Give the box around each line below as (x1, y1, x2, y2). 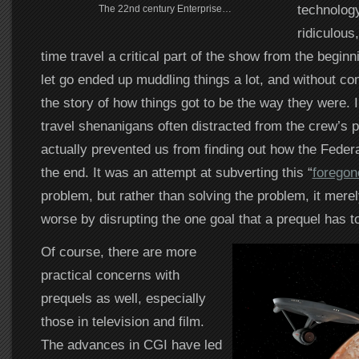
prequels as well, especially (40, 290, 206, 306)
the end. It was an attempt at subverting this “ (40, 164, 313, 180)
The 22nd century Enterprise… (98, 3, 232, 14)
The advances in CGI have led (40, 337, 222, 353)
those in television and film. (40, 313, 204, 329)
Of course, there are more (40, 244, 196, 260)
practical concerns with (40, 267, 179, 283)
